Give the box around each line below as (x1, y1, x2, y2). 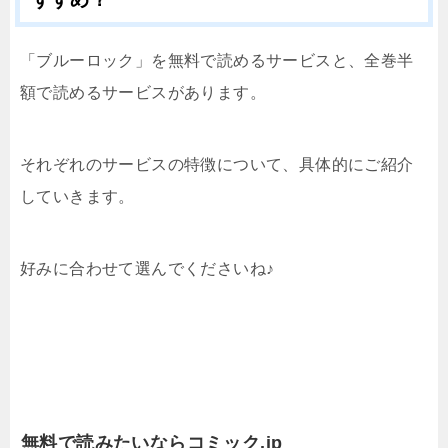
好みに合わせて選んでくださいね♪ (20, 259, 275, 277)
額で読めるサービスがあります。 (20, 83, 266, 101)
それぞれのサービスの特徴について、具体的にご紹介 (20, 155, 414, 173)
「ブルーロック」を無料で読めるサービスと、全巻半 (20, 51, 414, 69)
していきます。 (20, 187, 135, 205)
